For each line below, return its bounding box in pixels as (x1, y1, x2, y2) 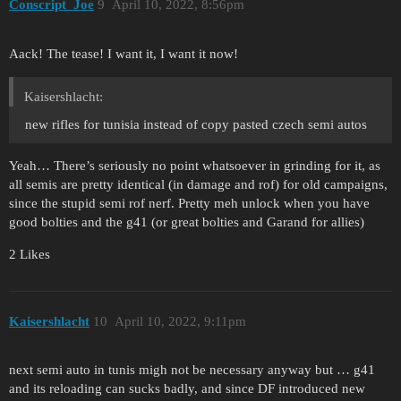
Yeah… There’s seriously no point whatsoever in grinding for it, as (9, 158, 380, 174)
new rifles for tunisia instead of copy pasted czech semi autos (25, 117, 367, 132)
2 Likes (9, 247, 50, 262)
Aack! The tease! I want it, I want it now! (9, 47, 238, 62)
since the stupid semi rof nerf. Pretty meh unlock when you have (9, 196, 370, 211)
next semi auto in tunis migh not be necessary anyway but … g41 (9, 363, 375, 378)
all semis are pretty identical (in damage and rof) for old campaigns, (9, 177, 388, 192)
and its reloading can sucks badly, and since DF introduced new (9, 381, 365, 397)
